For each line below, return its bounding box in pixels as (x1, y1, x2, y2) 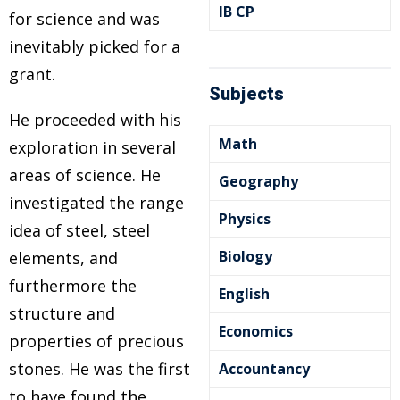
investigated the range (9, 192, 184, 213)
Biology (219, 246, 272, 266)
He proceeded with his (9, 109, 181, 130)
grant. (9, 63, 55, 85)
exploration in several (9, 137, 176, 158)
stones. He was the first (9, 358, 190, 379)
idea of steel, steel (9, 220, 150, 241)
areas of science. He (9, 164, 161, 186)
